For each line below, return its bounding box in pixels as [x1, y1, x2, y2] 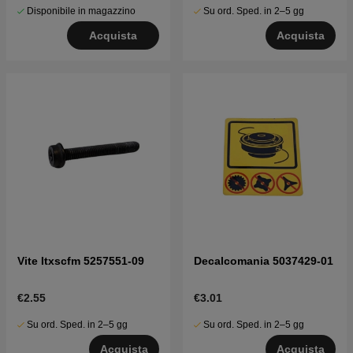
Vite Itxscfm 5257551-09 [17, 254, 144, 267]
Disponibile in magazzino [27, 5, 136, 17]
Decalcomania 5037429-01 [194, 254, 333, 267]
